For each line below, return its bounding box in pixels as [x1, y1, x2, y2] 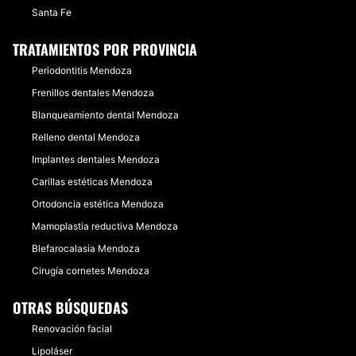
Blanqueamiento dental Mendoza [32, 109, 179, 121]
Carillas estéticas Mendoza [32, 176, 153, 188]
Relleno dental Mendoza [32, 131, 140, 143]
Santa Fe [32, 6, 72, 18]
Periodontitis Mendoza [32, 64, 132, 76]
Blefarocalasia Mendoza [32, 242, 140, 254]
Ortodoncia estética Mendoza [32, 198, 164, 210]
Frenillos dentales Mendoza [32, 87, 154, 99]
